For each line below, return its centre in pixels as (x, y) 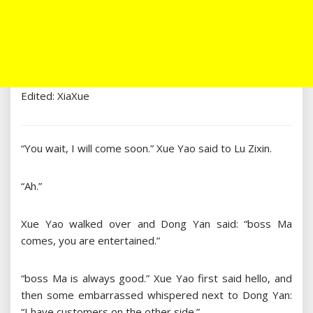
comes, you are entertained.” (90, 241)
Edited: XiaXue (55, 96)
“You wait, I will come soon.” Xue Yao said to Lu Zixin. (146, 148)
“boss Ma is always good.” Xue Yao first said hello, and (156, 278)
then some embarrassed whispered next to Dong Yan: (156, 295)
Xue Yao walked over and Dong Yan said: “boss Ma (156, 224)
